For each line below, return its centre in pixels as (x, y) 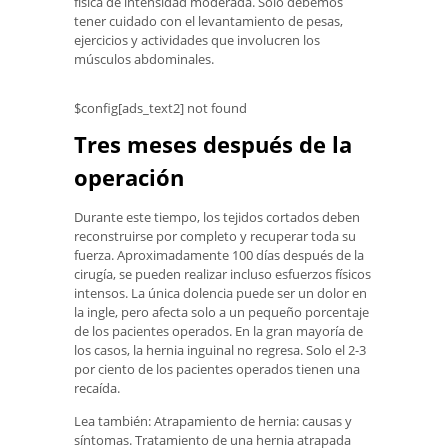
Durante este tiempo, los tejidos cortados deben (217, 217)
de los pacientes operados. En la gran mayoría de (218, 331)
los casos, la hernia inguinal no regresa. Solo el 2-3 (220, 350)
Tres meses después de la (213, 143)
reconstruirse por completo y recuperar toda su (215, 236)
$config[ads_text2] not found (160, 107)
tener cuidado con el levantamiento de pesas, (208, 20)
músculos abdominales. (144, 58)
